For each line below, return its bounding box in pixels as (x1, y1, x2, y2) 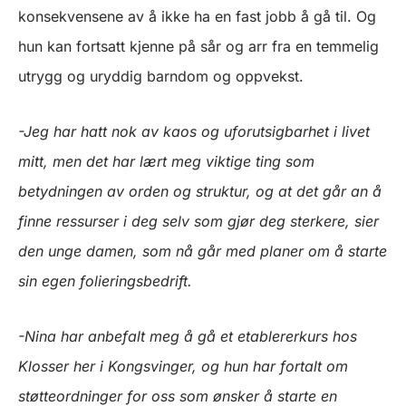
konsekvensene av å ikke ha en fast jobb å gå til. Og (18, 7, 376, 26)
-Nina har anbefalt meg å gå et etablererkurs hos (18, 327, 357, 346)
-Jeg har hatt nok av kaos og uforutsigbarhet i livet (18, 122, 370, 141)
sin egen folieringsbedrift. (18, 272, 192, 291)
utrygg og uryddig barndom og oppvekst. (18, 67, 304, 86)
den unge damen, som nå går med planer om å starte (18, 242, 387, 261)
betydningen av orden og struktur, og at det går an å (18, 182, 382, 201)
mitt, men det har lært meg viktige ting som (18, 152, 314, 171)
